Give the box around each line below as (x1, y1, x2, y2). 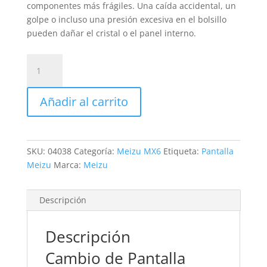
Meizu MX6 (116, 145, 161, 157)
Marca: (53, 159, 83, 170)
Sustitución (26, 55, 71, 66)
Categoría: (73, 145, 117, 157)
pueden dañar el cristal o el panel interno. (26, 27, 196, 39)
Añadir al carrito (39, 94, 128, 110)
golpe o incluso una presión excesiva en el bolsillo (26, 14, 226, 25)
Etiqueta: (163, 145, 201, 157)
